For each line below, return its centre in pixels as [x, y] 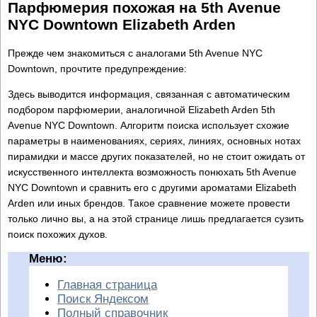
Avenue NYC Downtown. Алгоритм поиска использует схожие [149, 126]
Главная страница [107, 285]
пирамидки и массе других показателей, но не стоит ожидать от [156, 157]
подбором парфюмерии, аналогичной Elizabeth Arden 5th [142, 110]
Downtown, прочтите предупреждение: [97, 69]
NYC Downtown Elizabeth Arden [122, 24]
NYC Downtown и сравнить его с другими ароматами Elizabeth [152, 188]
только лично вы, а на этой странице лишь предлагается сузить [156, 219]
